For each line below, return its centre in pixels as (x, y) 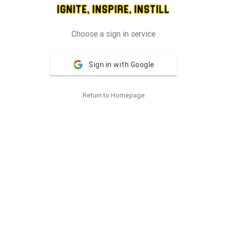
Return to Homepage (113, 95)
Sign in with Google (122, 65)
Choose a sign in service (113, 34)
